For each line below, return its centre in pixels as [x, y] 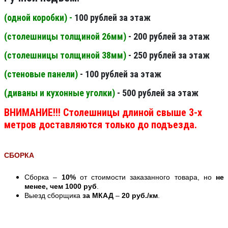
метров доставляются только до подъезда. [101, 124]
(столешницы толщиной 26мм [64, 36]
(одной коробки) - [39, 17]
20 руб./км [140, 195]
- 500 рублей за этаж [158, 93]
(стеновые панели [39, 74]
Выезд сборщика [53, 195]
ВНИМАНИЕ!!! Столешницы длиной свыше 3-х [103, 112]
